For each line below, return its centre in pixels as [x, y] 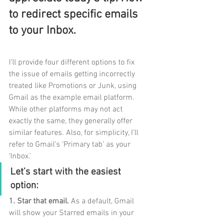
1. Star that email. [40, 201]
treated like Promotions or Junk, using [74, 86]
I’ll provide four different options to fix [73, 62]
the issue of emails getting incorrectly [73, 74]
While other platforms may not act [67, 109]
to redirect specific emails [75, 14]
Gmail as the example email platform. [73, 98]
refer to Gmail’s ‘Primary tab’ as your [71, 144]
